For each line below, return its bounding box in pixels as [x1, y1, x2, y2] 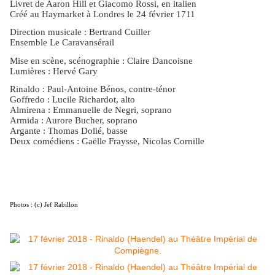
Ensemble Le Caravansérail [10, 37, 114, 48]
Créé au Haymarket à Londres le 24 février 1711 [10, 9, 195, 19]
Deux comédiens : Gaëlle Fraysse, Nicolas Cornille [10, 136, 204, 146]
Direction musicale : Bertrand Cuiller [10, 27, 150, 37]
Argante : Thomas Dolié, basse [10, 125, 128, 136]
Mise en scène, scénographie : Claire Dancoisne [10, 55, 193, 66]
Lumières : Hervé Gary [10, 66, 98, 76]
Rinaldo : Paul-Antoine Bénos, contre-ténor [10, 83, 176, 94]
